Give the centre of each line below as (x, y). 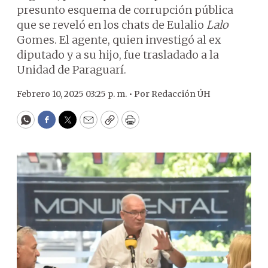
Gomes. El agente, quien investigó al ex (119, 40)
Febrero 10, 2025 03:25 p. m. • (75, 94)
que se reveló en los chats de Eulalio (112, 25)
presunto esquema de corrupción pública (125, 10)
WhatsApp (53, 125)
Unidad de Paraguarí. (71, 70)
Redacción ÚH (181, 94)
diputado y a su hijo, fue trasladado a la (118, 55)
